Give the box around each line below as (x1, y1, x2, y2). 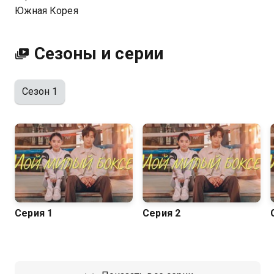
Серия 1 (15, 207, 53, 219)
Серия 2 (143, 207, 181, 219)
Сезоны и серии (34, 43, 163, 64)
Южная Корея (15, 5, 78, 17)
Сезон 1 (22, 86, 58, 97)
